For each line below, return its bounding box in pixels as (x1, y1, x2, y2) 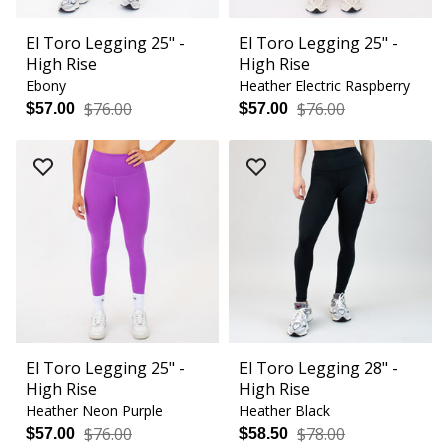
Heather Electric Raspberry (239, 76, 410, 96)
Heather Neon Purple (26, 401, 163, 421)
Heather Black (239, 401, 330, 421)
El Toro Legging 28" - (239, 357, 398, 380)
